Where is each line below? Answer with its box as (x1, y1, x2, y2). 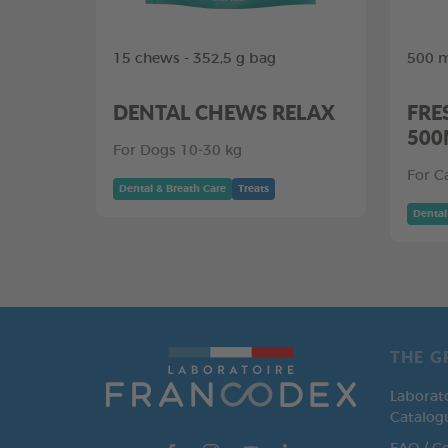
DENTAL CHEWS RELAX (113, 98, 335, 126)
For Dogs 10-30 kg (113, 144, 242, 158)
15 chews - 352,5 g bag (113, 52, 276, 66)
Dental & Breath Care (119, 184, 226, 194)
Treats (238, 184, 269, 194)
